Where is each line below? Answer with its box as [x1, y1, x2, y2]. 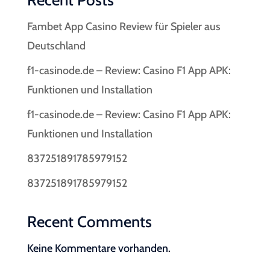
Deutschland [27, 39, 86, 52]
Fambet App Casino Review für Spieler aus [27, 20, 221, 33]
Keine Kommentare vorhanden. [27, 242, 171, 255]
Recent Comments [27, 212, 152, 231]
